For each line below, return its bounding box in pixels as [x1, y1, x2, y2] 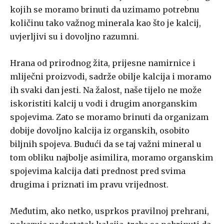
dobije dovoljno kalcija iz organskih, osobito [10, 125, 189, 136]
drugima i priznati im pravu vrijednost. [10, 179, 168, 190]
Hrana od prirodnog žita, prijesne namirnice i [10, 58, 195, 68]
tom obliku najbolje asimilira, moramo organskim [10, 152, 213, 163]
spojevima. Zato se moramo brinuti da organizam [10, 112, 208, 122]
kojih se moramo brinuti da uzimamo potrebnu [10, 4, 199, 15]
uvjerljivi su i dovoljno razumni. [10, 31, 139, 42]
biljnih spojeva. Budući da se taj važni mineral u [10, 139, 201, 149]
